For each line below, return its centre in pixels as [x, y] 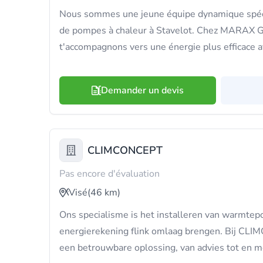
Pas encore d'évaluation [109, 174]
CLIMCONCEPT [125, 150]
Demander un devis [142, 90]
